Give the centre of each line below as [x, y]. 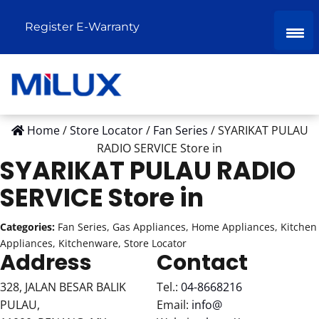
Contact [202, 263]
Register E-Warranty [82, 27]
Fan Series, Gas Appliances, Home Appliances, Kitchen [187, 227]
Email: [174, 305]
